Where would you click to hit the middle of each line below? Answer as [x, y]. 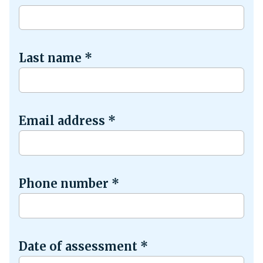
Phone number [65, 183]
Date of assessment [80, 246]
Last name [52, 58]
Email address [63, 121]
